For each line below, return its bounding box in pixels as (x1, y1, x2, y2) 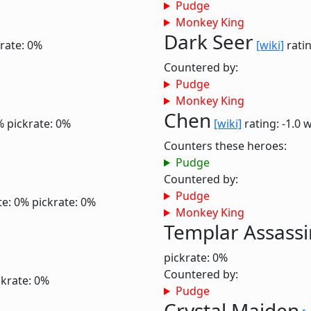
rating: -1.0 (242, 116, 303, 131)
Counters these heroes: (164, 138, 287, 153)
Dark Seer (164, 28, 253, 55)
